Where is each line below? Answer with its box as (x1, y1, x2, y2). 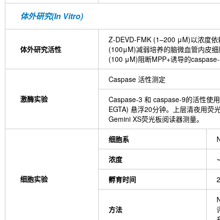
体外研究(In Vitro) (20, 10, 83, 22)
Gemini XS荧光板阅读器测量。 (109, 114, 203, 124)
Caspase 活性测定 (109, 74, 165, 84)
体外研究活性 (20, 44, 61, 54)
